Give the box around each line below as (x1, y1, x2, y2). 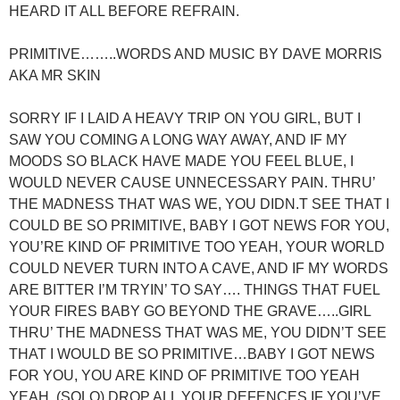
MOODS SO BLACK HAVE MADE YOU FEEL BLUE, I (9, 153, 354, 169)
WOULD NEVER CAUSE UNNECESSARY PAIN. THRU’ (9, 174, 375, 190)
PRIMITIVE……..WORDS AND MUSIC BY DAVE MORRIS (9, 46, 382, 62)
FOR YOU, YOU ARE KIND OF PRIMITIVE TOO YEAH (9, 367, 360, 383)
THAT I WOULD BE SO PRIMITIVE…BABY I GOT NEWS (9, 346, 375, 362)
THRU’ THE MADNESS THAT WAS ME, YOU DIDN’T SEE (9, 324, 387, 340)
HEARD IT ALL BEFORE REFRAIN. (9, 3, 239, 19)
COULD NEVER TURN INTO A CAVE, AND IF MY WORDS (9, 260, 388, 276)
